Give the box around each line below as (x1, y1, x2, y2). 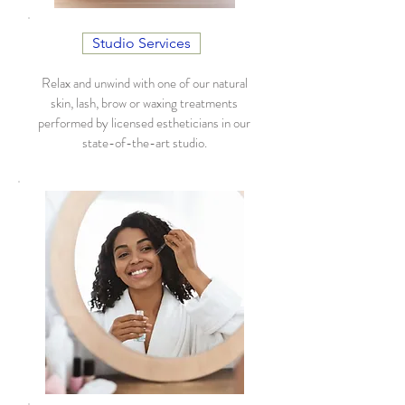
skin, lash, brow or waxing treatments (51, 93, 238, 113)
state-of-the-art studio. (81, 133, 207, 153)
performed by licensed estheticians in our (38, 113, 250, 133)
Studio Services (92, 34, 191, 52)
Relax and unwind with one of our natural (41, 73, 248, 93)
